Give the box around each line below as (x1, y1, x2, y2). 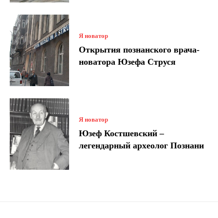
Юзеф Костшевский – (79, 128, 164, 138)
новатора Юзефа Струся (79, 57, 176, 67)
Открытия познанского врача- (79, 45, 200, 55)
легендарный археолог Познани (79, 140, 204, 150)
